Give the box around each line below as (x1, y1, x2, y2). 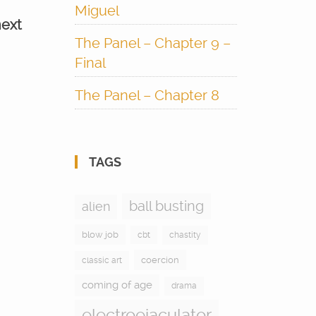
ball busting (128, 198, 204, 214)
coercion (140, 255, 179, 265)
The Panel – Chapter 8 (74, 87, 219, 104)
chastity (169, 230, 201, 240)
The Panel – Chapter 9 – (74, 35, 231, 51)
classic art (81, 255, 122, 265)
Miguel (74, 2, 119, 19)
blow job (81, 229, 119, 240)
